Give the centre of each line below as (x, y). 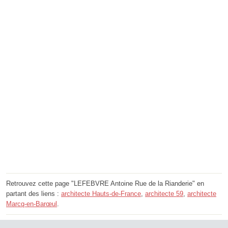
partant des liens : (34, 193)
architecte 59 (164, 193)
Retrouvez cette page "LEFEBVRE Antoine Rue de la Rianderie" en (105, 183)
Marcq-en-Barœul (32, 204)
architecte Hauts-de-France (101, 193)
